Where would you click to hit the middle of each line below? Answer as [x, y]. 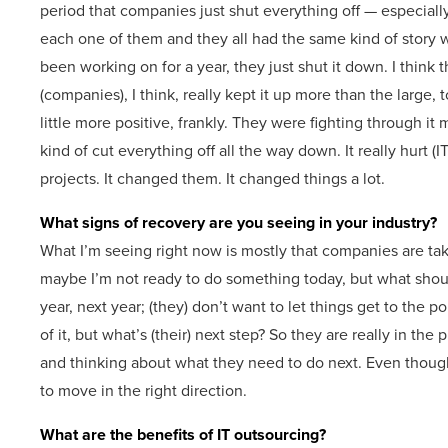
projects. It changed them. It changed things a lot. [212, 178]
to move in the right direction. [143, 390]
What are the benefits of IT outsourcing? [183, 434]
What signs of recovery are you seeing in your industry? [238, 222]
